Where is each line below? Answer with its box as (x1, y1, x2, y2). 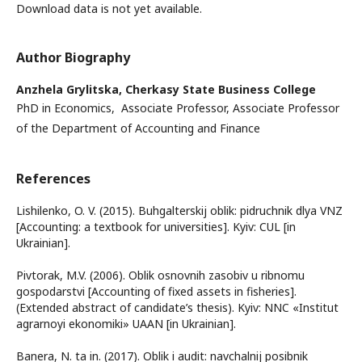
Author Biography (16, 48, 130, 66)
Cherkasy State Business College (125, 81, 316, 97)
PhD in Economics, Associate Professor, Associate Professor (16, 99, 339, 116)
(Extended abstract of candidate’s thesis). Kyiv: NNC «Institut (16, 299, 339, 315)
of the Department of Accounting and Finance (16, 120, 260, 136)
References (16, 169, 90, 187)
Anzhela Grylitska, (16, 81, 125, 97)
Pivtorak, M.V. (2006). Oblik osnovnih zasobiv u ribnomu (16, 267, 305, 283)
